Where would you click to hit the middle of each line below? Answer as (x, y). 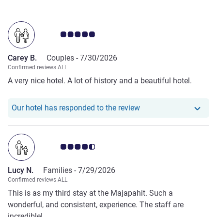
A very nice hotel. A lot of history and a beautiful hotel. (100, 80)
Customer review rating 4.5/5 (95, 146)
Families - (61, 170)
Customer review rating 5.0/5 (95, 34)
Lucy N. (21, 170)
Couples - (63, 58)
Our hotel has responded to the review (76, 108)
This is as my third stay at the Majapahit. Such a (90, 193)
